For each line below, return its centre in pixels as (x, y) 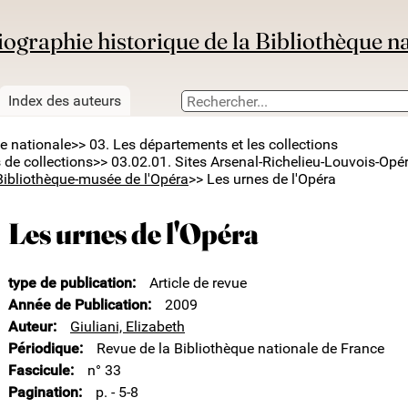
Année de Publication (78, 305)
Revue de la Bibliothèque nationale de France (240, 349)
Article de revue (198, 283)
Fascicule (39, 371)
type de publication (70, 283)
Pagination (43, 393)
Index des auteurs (65, 101)
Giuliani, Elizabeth (127, 327)
